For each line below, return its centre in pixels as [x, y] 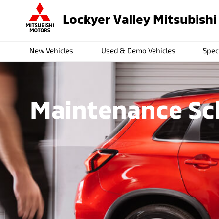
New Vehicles [52, 50]
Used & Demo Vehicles [138, 50]
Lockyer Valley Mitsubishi [140, 19]
